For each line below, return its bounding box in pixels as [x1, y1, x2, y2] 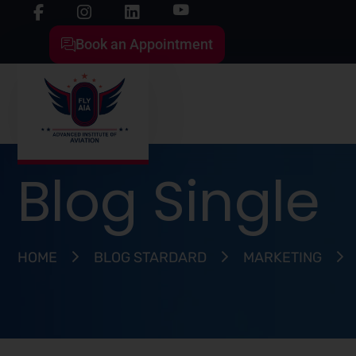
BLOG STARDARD [94, 248, 207, 266]
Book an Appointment [75, 36, 213, 52]
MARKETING [243, 248, 322, 266]
